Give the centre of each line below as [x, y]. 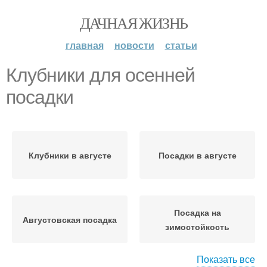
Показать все [226, 259]
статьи [181, 45]
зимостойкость [197, 226]
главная [84, 45]
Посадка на [197, 212]
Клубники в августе [70, 155]
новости [134, 45]
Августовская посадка [70, 219]
